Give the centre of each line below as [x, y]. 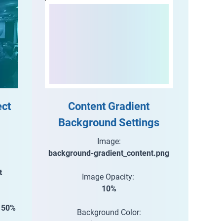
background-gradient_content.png [109, 153]
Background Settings [109, 123]
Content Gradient [109, 106]
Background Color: [109, 212]
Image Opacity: [109, 177]
